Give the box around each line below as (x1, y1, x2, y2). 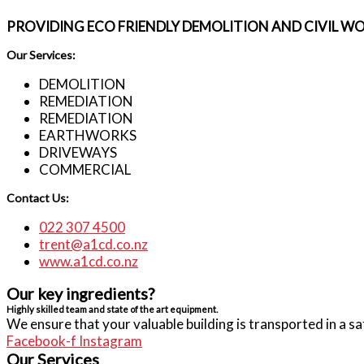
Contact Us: (6, 191, 69, 205)
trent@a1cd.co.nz (39, 236, 148, 253)
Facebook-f (6, 332, 76, 349)
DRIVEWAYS (39, 144, 117, 161)
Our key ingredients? (6, 284, 154, 303)
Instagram (79, 332, 142, 349)
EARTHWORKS (39, 127, 136, 144)
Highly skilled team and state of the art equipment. (6, 304, 218, 314)
